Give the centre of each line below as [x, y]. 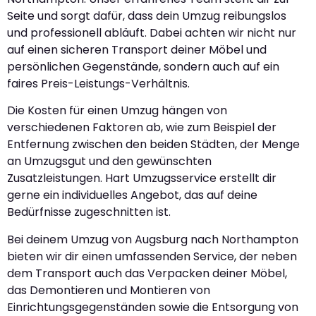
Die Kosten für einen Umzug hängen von [117, 111]
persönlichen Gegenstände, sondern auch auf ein [143, 66]
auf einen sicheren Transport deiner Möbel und [137, 49]
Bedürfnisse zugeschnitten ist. [89, 212]
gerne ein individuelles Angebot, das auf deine [132, 195]
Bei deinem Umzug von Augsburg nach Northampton [153, 239]
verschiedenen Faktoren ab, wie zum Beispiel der [142, 128]
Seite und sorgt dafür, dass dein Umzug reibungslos [147, 16]
